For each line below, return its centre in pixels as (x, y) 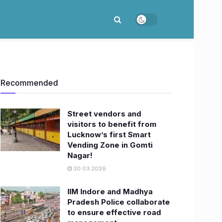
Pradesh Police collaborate (119, 202)
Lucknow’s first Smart (109, 135)
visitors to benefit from (112, 124)
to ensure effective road (114, 212)
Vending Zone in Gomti (110, 145)
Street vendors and (104, 114)
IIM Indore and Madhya (110, 192)
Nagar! (80, 155)
